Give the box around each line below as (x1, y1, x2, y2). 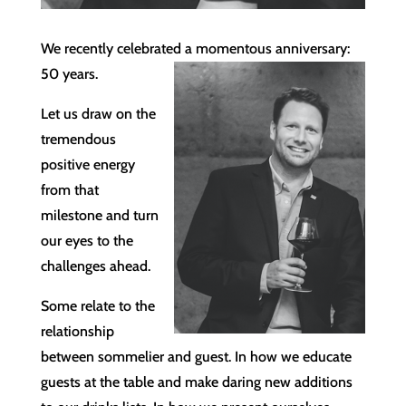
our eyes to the (40, 231, 133, 249)
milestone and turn (40, 206, 159, 224)
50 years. (40, 64, 98, 82)
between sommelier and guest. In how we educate (40, 347, 352, 365)
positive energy (40, 155, 135, 173)
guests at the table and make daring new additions (40, 372, 353, 391)
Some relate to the (40, 296, 155, 314)
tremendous (40, 130, 116, 148)
